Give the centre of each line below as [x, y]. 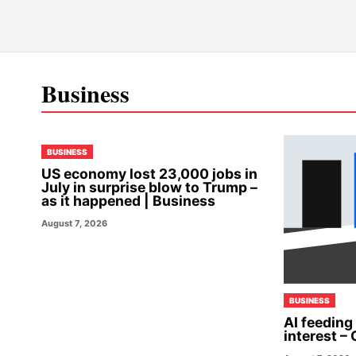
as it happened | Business [128, 201]
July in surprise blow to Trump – [149, 187]
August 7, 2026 [74, 223]
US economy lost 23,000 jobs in [149, 174]
